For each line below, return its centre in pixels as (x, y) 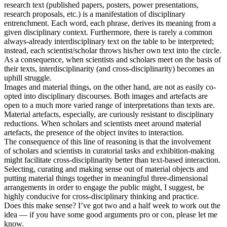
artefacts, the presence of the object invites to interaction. (95, 133)
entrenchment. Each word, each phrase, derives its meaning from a (110, 23)
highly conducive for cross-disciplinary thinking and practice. (102, 197)
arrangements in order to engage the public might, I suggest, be (104, 187)
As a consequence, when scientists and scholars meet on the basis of (112, 60)
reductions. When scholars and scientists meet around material (103, 124)
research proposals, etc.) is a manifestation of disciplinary (95, 14)
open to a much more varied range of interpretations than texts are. (109, 105)
